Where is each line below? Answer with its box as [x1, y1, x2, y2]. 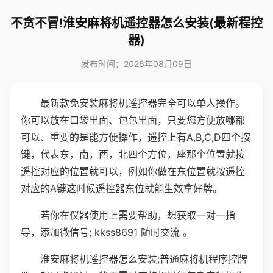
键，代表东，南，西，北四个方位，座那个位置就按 [21, 148, 245, 160]
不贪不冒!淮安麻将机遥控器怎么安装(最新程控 [10, 16, 263, 30]
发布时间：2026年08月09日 [81, 58, 192, 69]
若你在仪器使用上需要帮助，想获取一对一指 [40, 209, 235, 221]
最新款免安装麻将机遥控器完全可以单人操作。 [40, 97, 245, 109]
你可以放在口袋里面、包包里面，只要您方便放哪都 [21, 114, 245, 126]
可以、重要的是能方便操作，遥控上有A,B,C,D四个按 [21, 131, 250, 143]
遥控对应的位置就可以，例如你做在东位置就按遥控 [21, 165, 245, 177]
